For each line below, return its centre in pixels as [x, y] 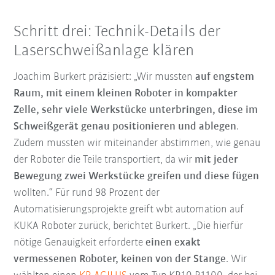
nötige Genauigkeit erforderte [80, 242]
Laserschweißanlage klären [104, 52]
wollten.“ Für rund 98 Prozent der [87, 193]
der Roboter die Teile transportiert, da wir [104, 160]
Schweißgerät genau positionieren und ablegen [125, 126]
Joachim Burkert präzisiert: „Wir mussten [105, 77]
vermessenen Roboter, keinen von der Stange [120, 259]
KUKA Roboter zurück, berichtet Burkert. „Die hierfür [129, 226]
